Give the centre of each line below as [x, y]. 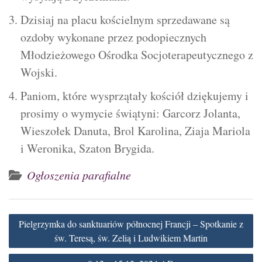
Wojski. [39, 72]
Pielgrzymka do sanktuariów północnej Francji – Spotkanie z [131, 224]
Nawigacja [33, 216]
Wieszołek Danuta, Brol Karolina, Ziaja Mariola [135, 131]
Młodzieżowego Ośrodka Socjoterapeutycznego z [137, 55]
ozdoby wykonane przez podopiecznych [113, 37]
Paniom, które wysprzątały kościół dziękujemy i [135, 96]
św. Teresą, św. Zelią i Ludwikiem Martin [131, 238]
